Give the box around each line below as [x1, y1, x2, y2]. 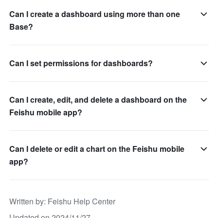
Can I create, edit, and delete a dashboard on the [9, 94, 187, 106]
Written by [9, 196, 44, 207]
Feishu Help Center [48, 196, 116, 207]
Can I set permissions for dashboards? [9, 57, 153, 69]
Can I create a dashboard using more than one [9, 8, 181, 20]
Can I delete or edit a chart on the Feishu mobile [9, 143, 185, 155]
